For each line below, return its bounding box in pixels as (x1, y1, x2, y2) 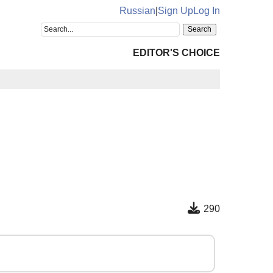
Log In (193, 5, 220, 16)
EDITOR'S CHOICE (133, 48, 220, 58)
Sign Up (158, 5, 193, 16)
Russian (119, 5, 155, 16)
